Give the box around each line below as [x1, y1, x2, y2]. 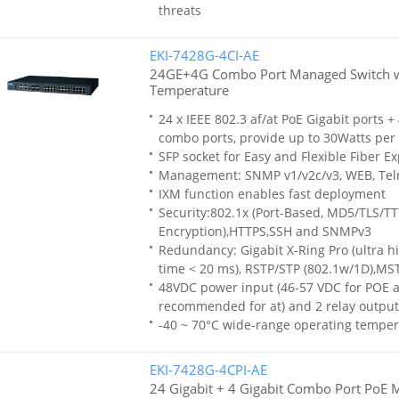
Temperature [149, 81, 229, 99]
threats [158, 2, 201, 19]
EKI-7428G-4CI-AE [149, 46, 259, 64]
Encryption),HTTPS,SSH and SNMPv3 [158, 223, 371, 240]
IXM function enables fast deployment [158, 185, 386, 202]
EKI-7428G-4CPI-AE [149, 361, 267, 379]
